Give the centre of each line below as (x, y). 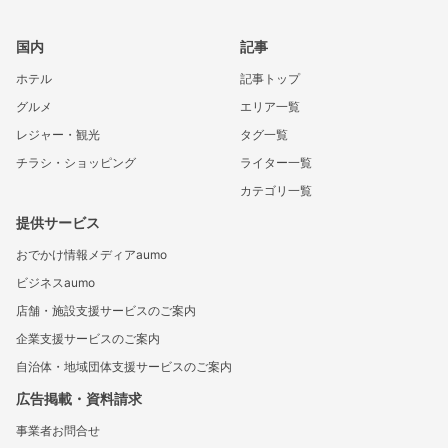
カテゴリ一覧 (276, 190)
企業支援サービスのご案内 (88, 338)
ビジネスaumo (55, 282)
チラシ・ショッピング (76, 162)
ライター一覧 (276, 162)
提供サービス (58, 222)
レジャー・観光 (58, 134)
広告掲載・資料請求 (79, 398)
